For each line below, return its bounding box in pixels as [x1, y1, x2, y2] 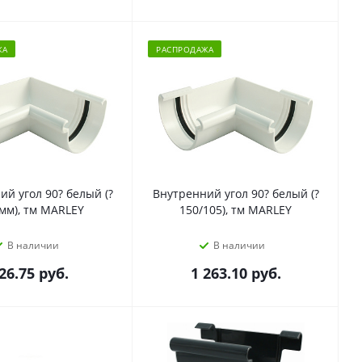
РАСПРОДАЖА [156, 43, 213, 55]
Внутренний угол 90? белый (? [152, 185, 319, 201]
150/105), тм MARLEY [179, 201, 292, 217]
